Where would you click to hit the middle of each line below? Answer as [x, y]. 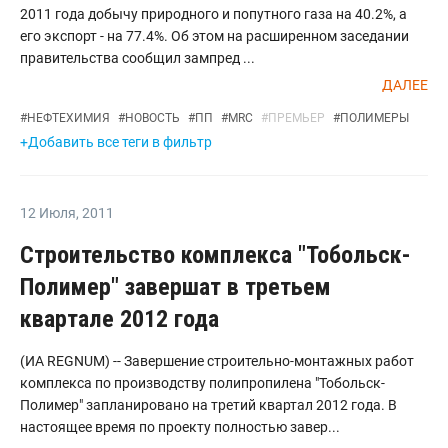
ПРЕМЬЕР [296, 118]
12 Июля [48, 213]
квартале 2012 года [119, 319]
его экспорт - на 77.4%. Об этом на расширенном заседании [214, 36]
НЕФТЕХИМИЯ [68, 118]
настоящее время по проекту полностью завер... [180, 427]
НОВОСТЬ [152, 118]
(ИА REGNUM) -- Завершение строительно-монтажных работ [217, 361]
